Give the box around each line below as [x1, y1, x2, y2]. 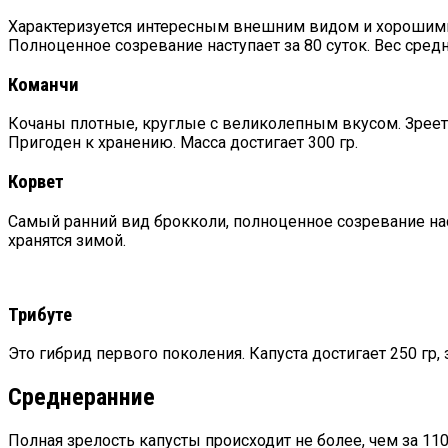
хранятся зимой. [8, 230, 126, 250]
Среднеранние [8, 383, 155, 412]
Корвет [8, 171, 64, 194]
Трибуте [8, 303, 72, 326]
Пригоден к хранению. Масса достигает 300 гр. [8, 133, 358, 153]
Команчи [8, 73, 79, 96]
